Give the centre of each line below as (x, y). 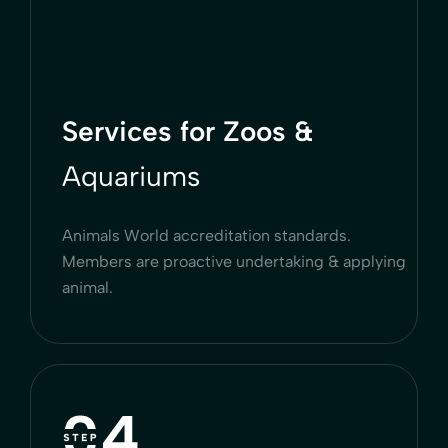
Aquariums (131, 175)
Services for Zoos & (187, 130)
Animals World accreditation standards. (206, 235)
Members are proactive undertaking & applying (234, 261)
